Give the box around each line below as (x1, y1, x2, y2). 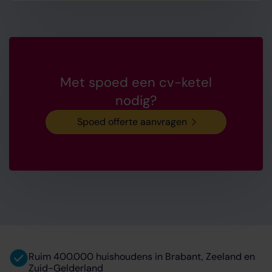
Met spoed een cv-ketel (60, 73, 212, 91)
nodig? (115, 92, 157, 109)
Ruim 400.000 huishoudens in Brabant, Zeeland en (29, 250, 255, 263)
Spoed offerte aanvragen (76, 115, 187, 128)
